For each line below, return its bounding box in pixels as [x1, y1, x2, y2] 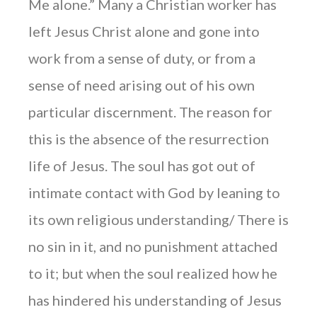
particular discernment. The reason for [28, 103, 272, 121]
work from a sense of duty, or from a [28, 50, 255, 67]
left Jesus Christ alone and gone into [28, 23, 260, 40]
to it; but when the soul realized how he [28, 265, 277, 282]
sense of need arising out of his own [28, 76, 255, 94]
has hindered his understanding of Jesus [28, 292, 282, 309]
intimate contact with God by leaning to [28, 184, 280, 202]
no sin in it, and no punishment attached [28, 238, 278, 255]
